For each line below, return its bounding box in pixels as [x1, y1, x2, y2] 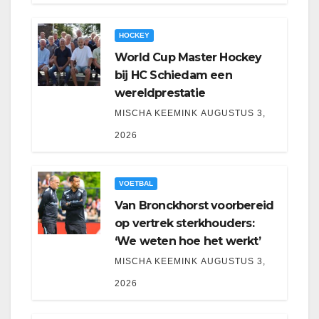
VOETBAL [119, 179, 153, 188]
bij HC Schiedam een [115, 68, 232, 83]
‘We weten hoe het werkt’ [115, 234, 261, 249]
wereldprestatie [115, 86, 205, 100]
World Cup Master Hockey [115, 51, 262, 65]
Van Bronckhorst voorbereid [115, 199, 274, 213]
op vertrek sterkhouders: [115, 216, 254, 231]
